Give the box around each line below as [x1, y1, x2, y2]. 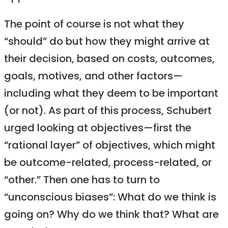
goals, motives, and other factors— [4, 72, 183, 82]
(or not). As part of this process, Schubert [4, 106, 212, 117]
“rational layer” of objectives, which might [4, 141, 215, 151]
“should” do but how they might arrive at [4, 37, 210, 47]
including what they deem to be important [4, 89, 218, 99]
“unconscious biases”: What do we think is [4, 193, 216, 203]
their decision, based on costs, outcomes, [4, 54, 215, 65]
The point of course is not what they [4, 20, 184, 30]
